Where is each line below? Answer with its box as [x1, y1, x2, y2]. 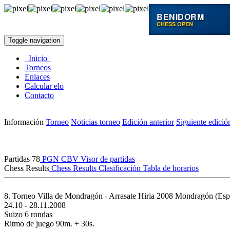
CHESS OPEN [157, 20, 193, 28]
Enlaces [25, 72, 50, 81]
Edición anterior [122, 118, 174, 126]
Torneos [25, 63, 51, 72]
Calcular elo [25, 82, 64, 90]
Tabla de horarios [141, 164, 199, 172]
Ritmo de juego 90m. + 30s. [4, 219, 94, 228]
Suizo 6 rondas [4, 210, 52, 219]
